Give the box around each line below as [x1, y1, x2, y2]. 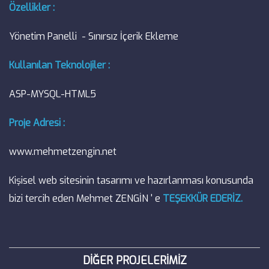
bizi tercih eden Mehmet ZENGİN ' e [9, 192, 163, 205]
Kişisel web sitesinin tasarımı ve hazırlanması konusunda [9, 174, 253, 187]
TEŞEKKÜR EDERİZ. [163, 192, 243, 205]
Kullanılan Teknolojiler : [9, 58, 110, 71]
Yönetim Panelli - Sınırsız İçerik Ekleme [9, 29, 178, 43]
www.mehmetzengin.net [9, 145, 116, 158]
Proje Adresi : [9, 116, 65, 129]
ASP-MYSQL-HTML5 [9, 87, 96, 100]
